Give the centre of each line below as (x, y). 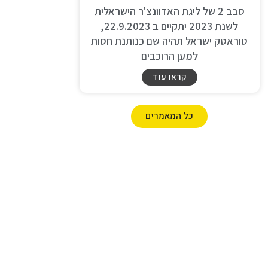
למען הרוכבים (169, 56)
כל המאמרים (170, 116)
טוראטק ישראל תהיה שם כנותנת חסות (170, 41)
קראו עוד (169, 77)
